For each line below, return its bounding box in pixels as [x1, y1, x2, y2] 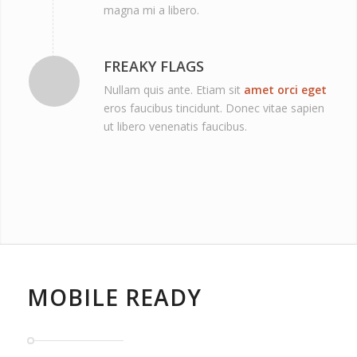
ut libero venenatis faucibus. [103, 118, 247, 134]
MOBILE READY [26, 281, 202, 312]
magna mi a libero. [103, 2, 199, 18]
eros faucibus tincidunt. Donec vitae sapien [103, 100, 324, 116]
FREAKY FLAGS [103, 57, 204, 76]
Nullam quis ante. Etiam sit [103, 81, 244, 97]
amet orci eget [243, 81, 327, 97]
